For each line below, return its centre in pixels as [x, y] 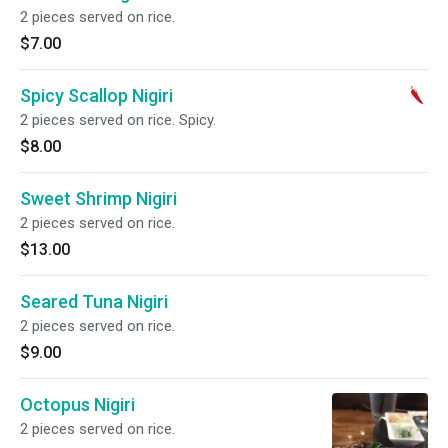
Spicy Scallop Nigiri [96, 95]
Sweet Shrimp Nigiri [98, 198]
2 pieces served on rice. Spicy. [118, 120]
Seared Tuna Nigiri [94, 301]
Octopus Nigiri [77, 404]
